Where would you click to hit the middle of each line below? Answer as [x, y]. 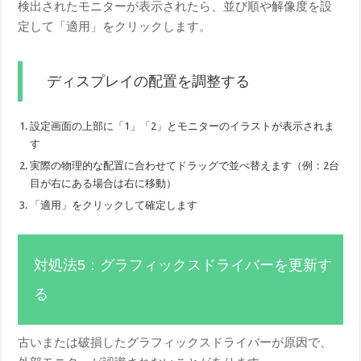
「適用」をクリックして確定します [114, 205]
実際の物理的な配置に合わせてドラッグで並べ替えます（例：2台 [185, 165]
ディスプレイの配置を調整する [149, 81]
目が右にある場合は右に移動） [104, 183]
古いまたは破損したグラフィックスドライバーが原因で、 [175, 342]
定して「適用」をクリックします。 [115, 26]
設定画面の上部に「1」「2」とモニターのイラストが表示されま [183, 126]
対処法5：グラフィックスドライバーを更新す [183, 265]
